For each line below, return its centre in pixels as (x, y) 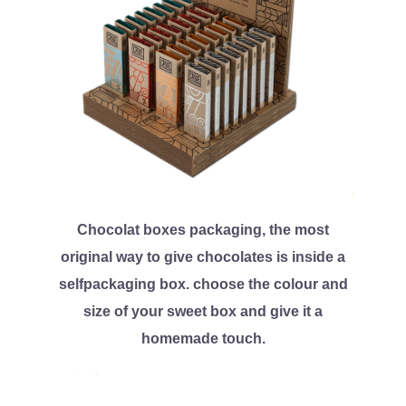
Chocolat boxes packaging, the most (203, 230)
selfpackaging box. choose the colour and (203, 284)
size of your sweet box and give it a (203, 311)
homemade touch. (203, 338)
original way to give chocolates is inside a (203, 257)
